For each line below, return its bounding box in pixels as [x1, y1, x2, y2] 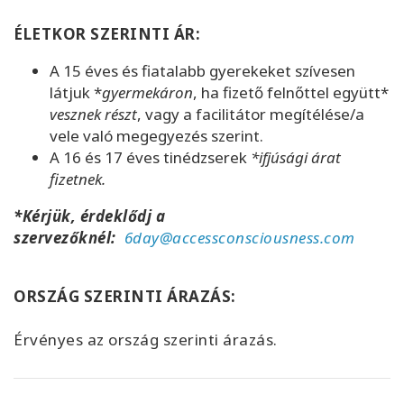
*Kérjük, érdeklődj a [14, 205, 165, 226]
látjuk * [50, 81, 102, 103]
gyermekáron [102, 81, 193, 103]
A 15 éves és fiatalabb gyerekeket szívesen [50, 60, 355, 81]
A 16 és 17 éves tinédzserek [50, 146, 251, 168]
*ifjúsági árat [251, 146, 341, 168]
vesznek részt [50, 103, 137, 124]
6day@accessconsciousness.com [124, 226, 355, 248]
